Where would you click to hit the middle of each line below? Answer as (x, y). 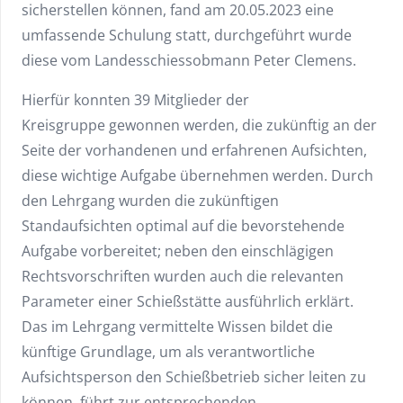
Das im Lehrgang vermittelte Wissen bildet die (177, 327)
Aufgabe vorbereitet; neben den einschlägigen (178, 251)
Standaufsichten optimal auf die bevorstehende (183, 226)
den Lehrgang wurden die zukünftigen (150, 201)
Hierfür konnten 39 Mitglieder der (135, 100)
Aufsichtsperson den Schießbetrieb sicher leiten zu (194, 377)
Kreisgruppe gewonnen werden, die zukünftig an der (199, 125)
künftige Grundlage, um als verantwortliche (168, 352)
